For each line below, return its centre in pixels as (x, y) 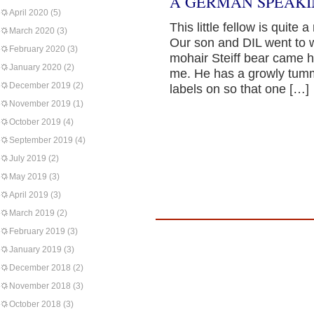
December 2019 (40, 86)
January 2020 (35, 67)
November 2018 (40, 286)
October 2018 (35, 304)
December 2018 (40, 268)
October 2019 (35, 122)
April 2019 (29, 195)
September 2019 (41, 140)
